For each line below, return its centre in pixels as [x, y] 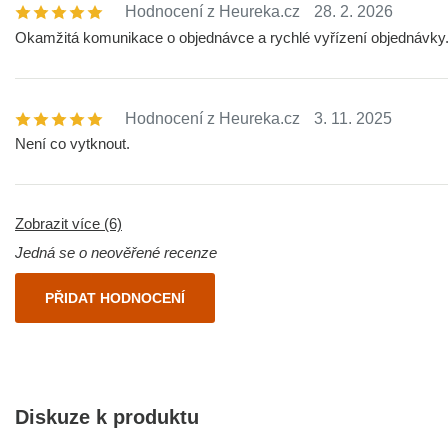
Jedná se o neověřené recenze [116, 252]
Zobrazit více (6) [68, 224]
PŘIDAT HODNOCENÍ [115, 298]
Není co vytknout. [72, 144]
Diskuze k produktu [107, 417]
